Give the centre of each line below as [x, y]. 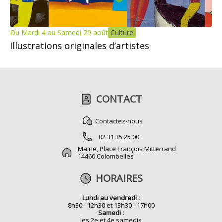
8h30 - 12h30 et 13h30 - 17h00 [111, 205]
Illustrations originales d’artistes [80, 46]
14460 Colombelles [106, 156]
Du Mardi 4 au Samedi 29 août [59, 33]
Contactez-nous [119, 121]
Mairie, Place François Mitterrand [127, 149]
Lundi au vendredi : [111, 198]
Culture [122, 33]
